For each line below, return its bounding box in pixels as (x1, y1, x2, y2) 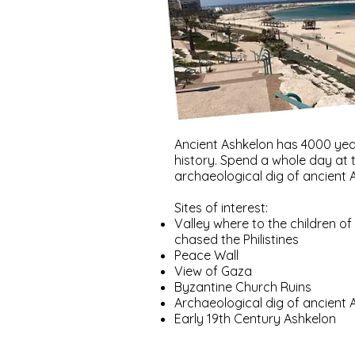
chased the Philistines (174, 231, 299, 247)
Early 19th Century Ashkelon (174, 311, 336, 326)
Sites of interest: (174, 200, 268, 216)
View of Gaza (174, 263, 252, 279)
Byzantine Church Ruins (174, 279, 311, 295)
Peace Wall (174, 247, 239, 263)
